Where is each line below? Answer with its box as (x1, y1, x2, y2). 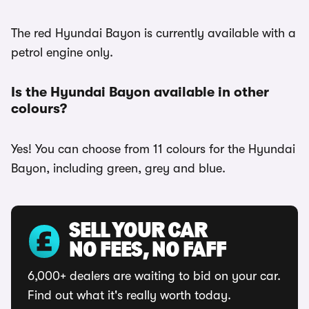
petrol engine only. (11, 46, 113, 59)
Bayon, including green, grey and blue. (11, 161, 226, 175)
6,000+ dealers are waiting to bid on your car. (28, 269, 281, 283)
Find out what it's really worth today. (28, 288, 231, 302)
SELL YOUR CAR (69, 221, 207, 243)
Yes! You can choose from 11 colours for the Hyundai (11, 142, 295, 156)
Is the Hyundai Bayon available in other (11, 84, 269, 100)
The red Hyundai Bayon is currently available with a (11, 26, 296, 40)
